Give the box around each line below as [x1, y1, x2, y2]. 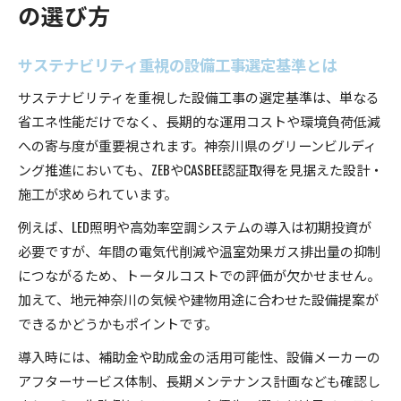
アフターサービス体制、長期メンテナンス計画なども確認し [18, 370, 380, 390]
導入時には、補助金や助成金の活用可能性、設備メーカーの [18, 346, 380, 366]
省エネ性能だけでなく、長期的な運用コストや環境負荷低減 [18, 110, 380, 131]
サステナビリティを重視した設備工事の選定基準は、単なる [18, 86, 380, 107]
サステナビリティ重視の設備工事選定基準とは [18, 52, 337, 76]
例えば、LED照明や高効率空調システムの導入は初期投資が [18, 216, 371, 236]
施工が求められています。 [18, 183, 177, 203]
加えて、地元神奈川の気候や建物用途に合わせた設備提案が [18, 288, 379, 309]
